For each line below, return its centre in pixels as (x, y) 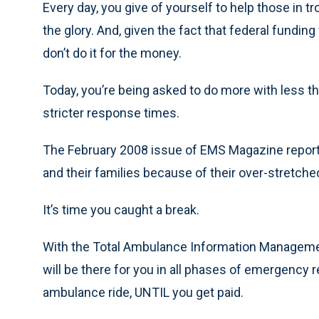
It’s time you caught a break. (121, 210)
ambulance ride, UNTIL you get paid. (143, 292)
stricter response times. (111, 113)
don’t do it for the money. (112, 53)
